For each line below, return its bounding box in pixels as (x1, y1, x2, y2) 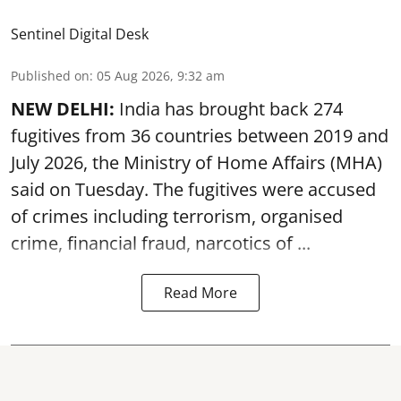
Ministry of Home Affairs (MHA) (119, 150, 382, 175)
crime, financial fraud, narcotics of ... (11, 231, 311, 255)
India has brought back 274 (115, 97, 343, 121)
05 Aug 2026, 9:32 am (97, 67, 225, 84)
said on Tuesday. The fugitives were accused (11, 177, 376, 201)
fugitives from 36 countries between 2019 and (11, 124, 388, 148)
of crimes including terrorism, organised (11, 204, 343, 228)
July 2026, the (11, 150, 119, 175)
